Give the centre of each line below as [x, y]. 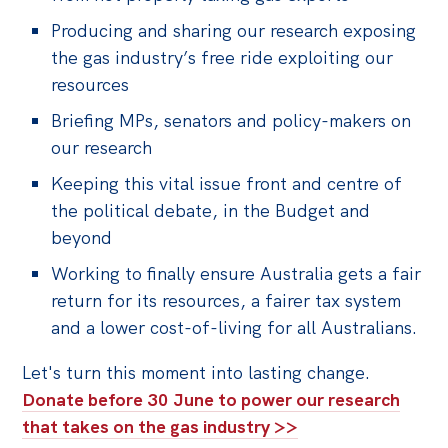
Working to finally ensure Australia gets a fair [236, 273]
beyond [82, 237]
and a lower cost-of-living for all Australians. [234, 327]
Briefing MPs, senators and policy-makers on [231, 120]
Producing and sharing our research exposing [234, 30]
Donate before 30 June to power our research [211, 399]
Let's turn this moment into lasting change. [196, 372]
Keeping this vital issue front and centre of [227, 183]
